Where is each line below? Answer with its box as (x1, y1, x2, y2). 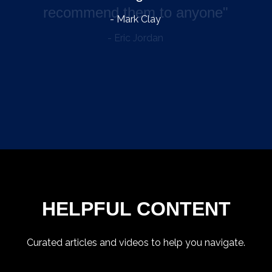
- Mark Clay (109, 13, 161, 25)
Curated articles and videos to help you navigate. (27, 237, 245, 248)
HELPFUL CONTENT (41, 198, 231, 220)
